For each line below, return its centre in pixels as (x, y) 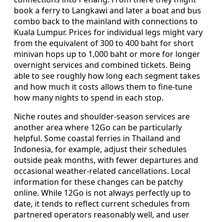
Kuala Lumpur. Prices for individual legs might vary (108, 32)
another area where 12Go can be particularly (98, 127)
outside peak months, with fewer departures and (106, 160)
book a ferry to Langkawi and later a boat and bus (108, 10)
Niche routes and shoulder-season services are (102, 116)
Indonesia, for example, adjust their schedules (100, 149)
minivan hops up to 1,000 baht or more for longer (107, 54)
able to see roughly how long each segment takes (107, 76)
